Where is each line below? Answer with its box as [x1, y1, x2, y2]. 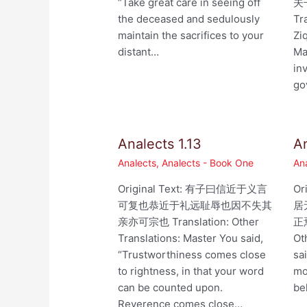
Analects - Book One [162, 157, 254, 169]
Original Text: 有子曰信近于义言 [118, 182, 268, 196]
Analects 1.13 [118, 136, 202, 153]
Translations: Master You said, [118, 232, 264, 245]
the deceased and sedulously [118, 12, 260, 26]
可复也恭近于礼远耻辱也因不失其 [118, 199, 273, 212]
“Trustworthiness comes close [118, 248, 267, 262]
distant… [118, 45, 160, 59]
